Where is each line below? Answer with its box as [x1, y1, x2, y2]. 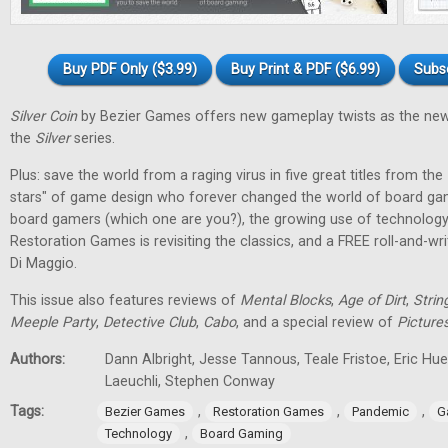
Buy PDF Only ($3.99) [63, 61, 197, 78]
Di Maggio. [10, 255, 77, 272]
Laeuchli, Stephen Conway [105, 373, 275, 390]
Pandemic [352, 404, 409, 419]
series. [70, 130, 115, 147]
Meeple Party [10, 314, 96, 331]
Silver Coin [10, 108, 77, 125]
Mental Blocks [240, 292, 331, 309]
